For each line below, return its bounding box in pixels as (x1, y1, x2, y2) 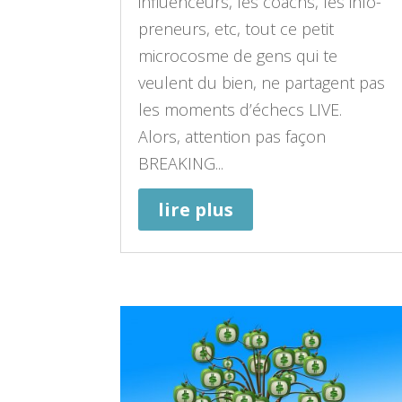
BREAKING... (138, 152, 224, 174)
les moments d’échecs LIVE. (138, 98, 343, 120)
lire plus (158, 197, 234, 222)
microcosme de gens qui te (138, 44, 338, 66)
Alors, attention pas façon (138, 125, 327, 147)
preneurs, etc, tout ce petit (138, 17, 335, 39)
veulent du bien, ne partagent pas (138, 71, 386, 93)
